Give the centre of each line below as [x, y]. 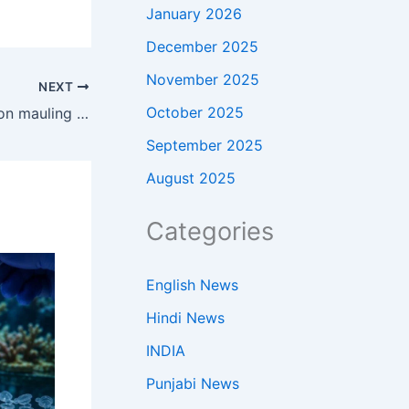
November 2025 [203, 79]
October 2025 [195, 112]
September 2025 [204, 145]
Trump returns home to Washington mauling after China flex [83, 114]
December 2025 [202, 46]
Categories [210, 231]
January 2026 [194, 13]
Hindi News [185, 317]
